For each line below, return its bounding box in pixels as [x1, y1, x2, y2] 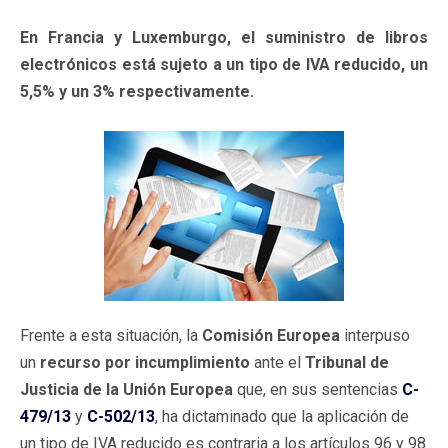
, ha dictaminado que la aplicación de [155, 406, 409, 426]
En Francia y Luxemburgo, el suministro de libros [20, 27, 428, 47]
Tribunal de [305, 352, 389, 372]
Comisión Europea [202, 325, 340, 345]
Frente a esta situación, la [20, 325, 202, 345]
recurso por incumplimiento [40, 352, 250, 372]
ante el [250, 352, 305, 372]
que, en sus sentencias [233, 379, 402, 399]
